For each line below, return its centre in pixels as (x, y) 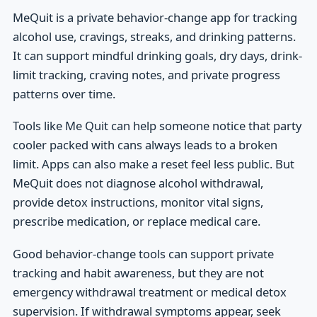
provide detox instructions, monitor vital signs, (138, 202)
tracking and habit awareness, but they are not (138, 272)
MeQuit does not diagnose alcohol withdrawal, (138, 183)
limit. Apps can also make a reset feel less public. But (153, 164)
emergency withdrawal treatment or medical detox (149, 292)
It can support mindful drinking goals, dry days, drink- (157, 56)
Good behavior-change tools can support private (143, 253)
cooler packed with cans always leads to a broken (145, 145)
